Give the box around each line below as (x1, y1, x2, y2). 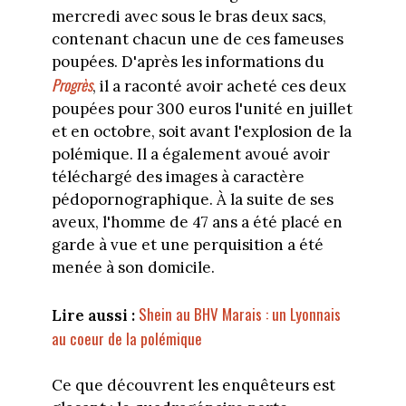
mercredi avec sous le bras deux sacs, (51, 6, 326, 27)
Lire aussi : (51, 304, 139, 325)
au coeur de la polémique (51, 326, 202, 350)
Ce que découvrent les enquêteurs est (51, 375, 335, 396)
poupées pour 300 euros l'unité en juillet (51, 99, 353, 120)
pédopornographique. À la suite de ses (51, 189, 333, 210)
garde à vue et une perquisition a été (51, 235, 324, 256)
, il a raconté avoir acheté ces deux (92, 76, 346, 97)
